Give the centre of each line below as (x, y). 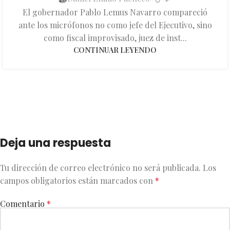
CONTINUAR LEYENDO (115, 50)
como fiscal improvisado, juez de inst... (115, 38)
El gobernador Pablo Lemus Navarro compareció (115, 12)
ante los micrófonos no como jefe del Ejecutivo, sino (115, 25)
